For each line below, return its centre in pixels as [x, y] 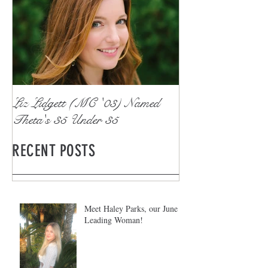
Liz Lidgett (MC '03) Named [86, 103]
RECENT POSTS [54, 150]
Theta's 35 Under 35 [65, 119]
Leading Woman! [114, 220]
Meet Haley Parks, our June [131, 209]
